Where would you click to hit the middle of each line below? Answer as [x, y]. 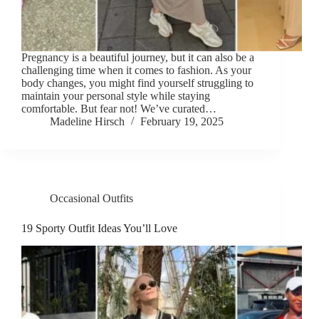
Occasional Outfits [91, 199]
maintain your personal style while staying [116, 96]
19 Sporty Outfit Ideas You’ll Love [99, 229]
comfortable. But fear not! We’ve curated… [119, 109]
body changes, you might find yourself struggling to [137, 83]
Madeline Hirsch [87, 122]
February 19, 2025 [182, 122]
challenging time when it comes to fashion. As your [136, 70]
